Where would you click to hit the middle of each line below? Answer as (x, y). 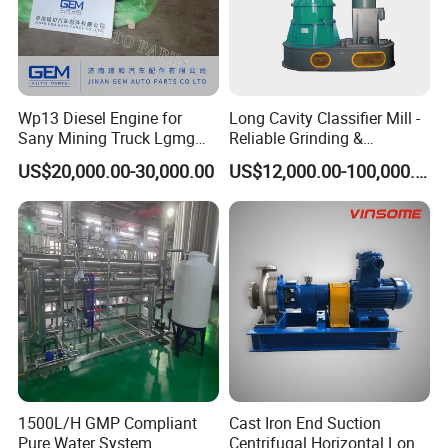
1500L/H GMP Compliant (108, 422)
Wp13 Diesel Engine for (100, 117)
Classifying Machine (300, 157)
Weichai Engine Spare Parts (115, 157)
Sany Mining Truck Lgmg (107, 137)
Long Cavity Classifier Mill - (324, 117)
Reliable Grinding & (295, 137)
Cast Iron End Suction (304, 422)
